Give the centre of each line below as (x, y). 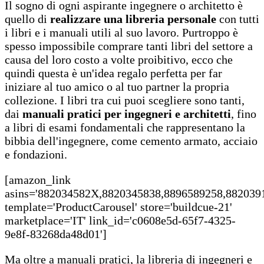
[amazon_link (38, 179)
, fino (244, 113)
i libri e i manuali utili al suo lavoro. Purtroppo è (121, 32)
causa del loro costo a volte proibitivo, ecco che (119, 59)
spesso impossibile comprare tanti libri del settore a (129, 46)
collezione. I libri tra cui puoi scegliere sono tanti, (125, 100)
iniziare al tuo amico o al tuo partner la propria (117, 86)
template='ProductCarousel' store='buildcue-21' (118, 207)
